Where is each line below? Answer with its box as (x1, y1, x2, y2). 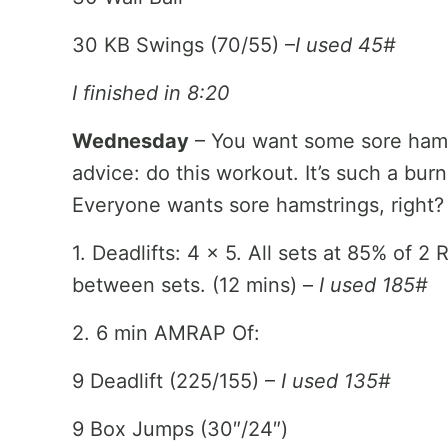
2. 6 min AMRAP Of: (72, 321, 260, 345)
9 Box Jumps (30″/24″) (72, 417, 288, 441)
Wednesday (72, 129, 189, 153)
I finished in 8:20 (72, 81, 230, 105)
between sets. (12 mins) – (72, 273, 319, 297)
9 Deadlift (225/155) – (72, 369, 281, 393)
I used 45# (295, 33, 396, 57)
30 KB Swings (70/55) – (72, 33, 295, 57)
